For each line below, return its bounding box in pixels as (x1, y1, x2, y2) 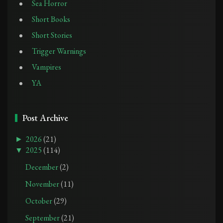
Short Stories (32, 29, 72, 40)
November (25, 178, 61, 189)
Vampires (32, 61, 61, 72)
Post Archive (22, 111, 68, 123)
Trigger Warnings (32, 45, 86, 56)
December (25, 161, 60, 172)
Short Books (32, 13, 70, 24)
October (25, 195, 54, 206)
